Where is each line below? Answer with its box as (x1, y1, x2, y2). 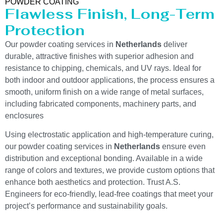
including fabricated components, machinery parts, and (5, 99, 196, 108)
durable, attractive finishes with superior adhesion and (5, 52, 194, 60)
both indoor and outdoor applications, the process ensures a (5, 75, 215, 84)
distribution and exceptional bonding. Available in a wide (5, 154, 203, 163)
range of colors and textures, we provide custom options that (5, 166, 215, 175)
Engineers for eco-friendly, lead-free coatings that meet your (5, 190, 213, 199)
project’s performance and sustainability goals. (5, 202, 167, 211)
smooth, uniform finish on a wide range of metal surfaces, (5, 87, 204, 96)
